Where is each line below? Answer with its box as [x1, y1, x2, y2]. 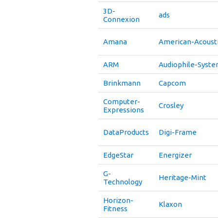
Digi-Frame [159, 128, 197, 136]
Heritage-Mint [159, 173, 206, 182]
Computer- [103, 97, 140, 106]
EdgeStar [103, 151, 133, 159]
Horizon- [103, 196, 133, 204]
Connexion [103, 15, 140, 23]
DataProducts [103, 128, 149, 136]
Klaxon [159, 200, 182, 208]
